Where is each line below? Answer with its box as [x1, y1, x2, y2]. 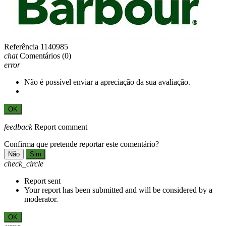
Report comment [34, 122, 87, 131]
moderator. [24, 194, 58, 203]
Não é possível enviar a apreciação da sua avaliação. [24, 77, 190, 86]
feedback [4, 122, 32, 131]
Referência [4, 42, 38, 51]
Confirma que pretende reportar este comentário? [4, 139, 159, 148]
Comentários [20, 51, 60, 60]
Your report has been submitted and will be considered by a [24, 185, 212, 194]
